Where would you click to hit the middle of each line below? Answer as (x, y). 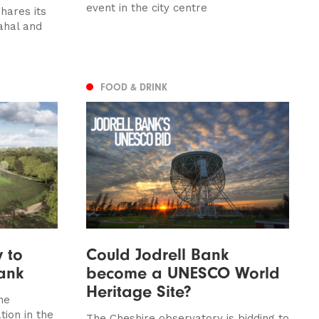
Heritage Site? (138, 291)
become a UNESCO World (183, 272)
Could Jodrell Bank (157, 254)
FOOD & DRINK (134, 88)
